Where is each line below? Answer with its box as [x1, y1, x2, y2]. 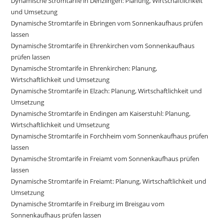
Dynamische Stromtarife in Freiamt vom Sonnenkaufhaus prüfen [11, 154, 200, 163]
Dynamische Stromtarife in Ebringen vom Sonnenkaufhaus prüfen [11, 18, 203, 27]
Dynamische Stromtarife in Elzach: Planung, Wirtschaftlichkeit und [11, 86, 202, 95]
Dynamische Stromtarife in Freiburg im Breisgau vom [11, 199, 165, 208]
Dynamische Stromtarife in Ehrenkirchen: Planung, [11, 63, 158, 73]
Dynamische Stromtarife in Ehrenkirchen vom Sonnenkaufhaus [11, 41, 195, 50]
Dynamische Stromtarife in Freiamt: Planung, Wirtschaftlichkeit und [11, 176, 207, 186]
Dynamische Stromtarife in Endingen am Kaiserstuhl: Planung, [11, 109, 191, 118]
